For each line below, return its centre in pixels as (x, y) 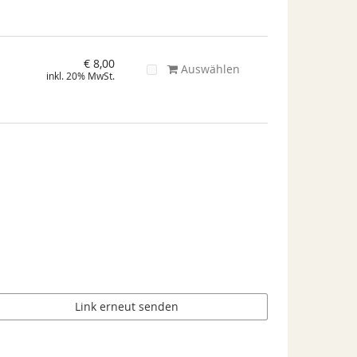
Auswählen (208, 69)
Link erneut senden (127, 307)
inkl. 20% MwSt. (81, 76)
